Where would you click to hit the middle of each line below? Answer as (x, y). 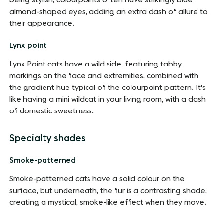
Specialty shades (48, 139)
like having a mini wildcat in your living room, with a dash (108, 99)
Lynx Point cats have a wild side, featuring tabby (96, 64)
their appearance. (42, 24)
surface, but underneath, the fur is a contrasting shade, (108, 191)
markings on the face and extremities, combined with (104, 76)
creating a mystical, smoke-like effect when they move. (108, 203)
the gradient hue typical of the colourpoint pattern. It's (108, 88)
